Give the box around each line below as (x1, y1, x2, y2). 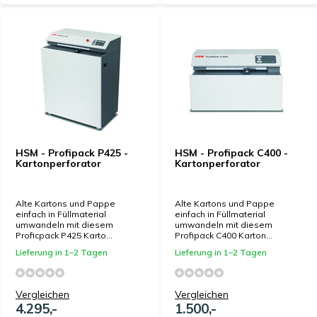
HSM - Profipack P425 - (16, 146, 128, 159)
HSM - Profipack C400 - (175, 146, 288, 159)
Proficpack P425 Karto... (16, 230, 113, 241)
